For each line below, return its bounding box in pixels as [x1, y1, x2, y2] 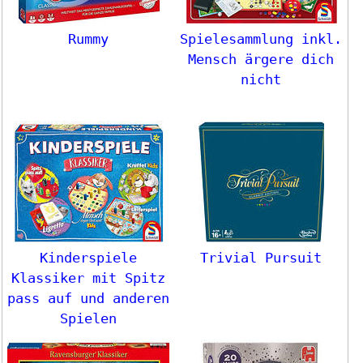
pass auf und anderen [7, 289, 170, 306]
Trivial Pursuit [200, 249, 322, 266]
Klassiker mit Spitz [11, 269, 166, 286]
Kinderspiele [40, 249, 138, 266]
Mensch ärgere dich [188, 50, 335, 67]
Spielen [60, 310, 117, 327]
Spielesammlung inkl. [180, 30, 343, 47]
